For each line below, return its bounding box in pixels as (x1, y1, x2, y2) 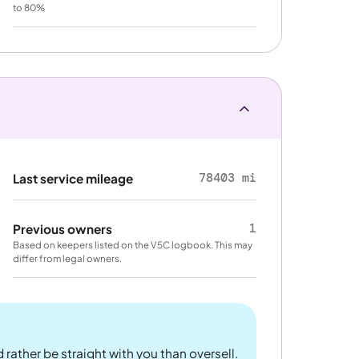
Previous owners (13, 220, 113, 236)
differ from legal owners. (13, 252, 123, 264)
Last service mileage (13, 171, 134, 187)
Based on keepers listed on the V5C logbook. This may (13, 238, 253, 251)
